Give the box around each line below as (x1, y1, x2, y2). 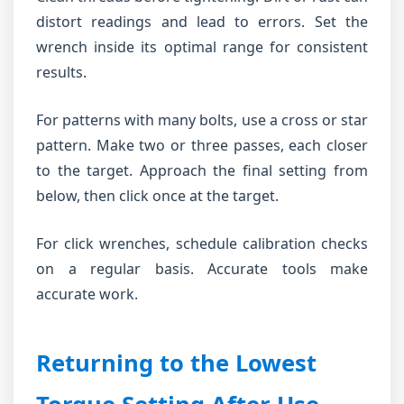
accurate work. (36, 284, 138, 304)
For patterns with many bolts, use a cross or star (36, 110, 368, 130)
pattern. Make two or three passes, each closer (36, 135, 368, 155)
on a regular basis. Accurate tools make (36, 259, 368, 279)
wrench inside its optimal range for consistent (36, 37, 368, 57)
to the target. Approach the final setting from (36, 161, 368, 180)
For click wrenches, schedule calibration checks (36, 234, 368, 253)
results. (36, 62, 87, 82)
